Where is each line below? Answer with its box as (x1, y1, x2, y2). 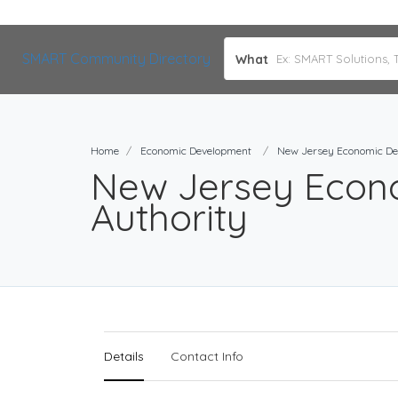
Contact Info (171, 347, 243, 364)
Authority (91, 193, 248, 241)
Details (104, 347, 144, 364)
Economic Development (140, 143, 251, 157)
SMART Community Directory (22, 50, 211, 68)
